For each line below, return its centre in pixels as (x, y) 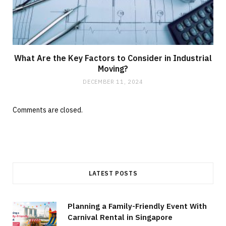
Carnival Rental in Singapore (120, 217)
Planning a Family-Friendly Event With (137, 206)
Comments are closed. (48, 110)
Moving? (113, 69)
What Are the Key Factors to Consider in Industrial (113, 58)
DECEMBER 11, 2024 (113, 82)
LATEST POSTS (113, 174)
